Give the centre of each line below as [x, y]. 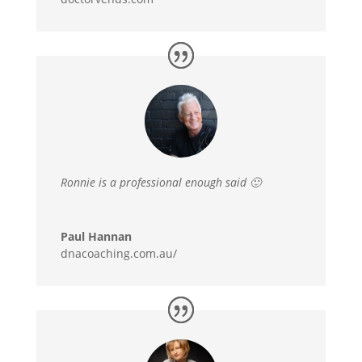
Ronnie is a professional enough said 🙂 [160, 183]
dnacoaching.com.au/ [118, 254]
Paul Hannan [96, 237]
